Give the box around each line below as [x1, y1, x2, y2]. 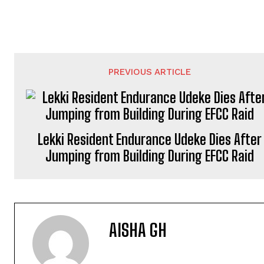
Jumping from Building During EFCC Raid [45, 147, 255, 164]
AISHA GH [109, 219, 167, 240]
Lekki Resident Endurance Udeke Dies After [38, 131, 262, 148]
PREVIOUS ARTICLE [108, 67, 192, 77]
